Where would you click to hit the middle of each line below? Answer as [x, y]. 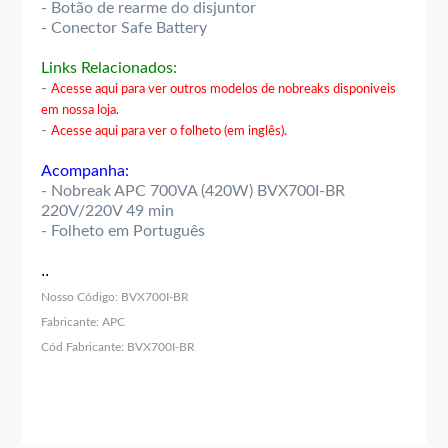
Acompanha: [85, 171]
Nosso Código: [79, 297]
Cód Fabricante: [82, 347]
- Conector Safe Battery [124, 28]
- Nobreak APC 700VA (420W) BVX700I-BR [193, 191]
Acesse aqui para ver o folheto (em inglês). [169, 132]
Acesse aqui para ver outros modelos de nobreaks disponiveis [223, 90]
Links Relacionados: [109, 68]
